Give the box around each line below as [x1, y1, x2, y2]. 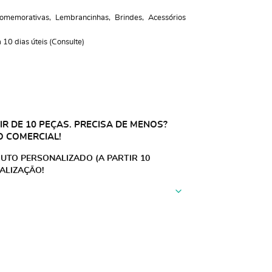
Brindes [114, 14, 142, 22]
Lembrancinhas [55, 14, 109, 22]
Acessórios [148, 14, 186, 22]
